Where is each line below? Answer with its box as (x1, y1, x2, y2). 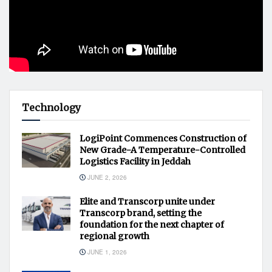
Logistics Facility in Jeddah (80, 156, 191, 168)
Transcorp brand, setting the (80, 208, 202, 219)
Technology (22, 101, 81, 114)
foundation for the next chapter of (80, 219, 224, 231)
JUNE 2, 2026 (86, 173, 127, 182)
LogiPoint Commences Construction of (80, 133, 246, 144)
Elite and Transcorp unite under (80, 196, 215, 208)
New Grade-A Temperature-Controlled (80, 144, 245, 156)
